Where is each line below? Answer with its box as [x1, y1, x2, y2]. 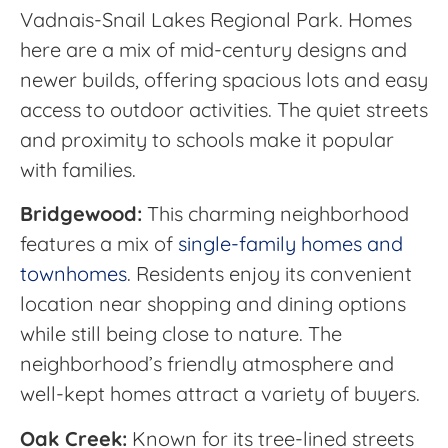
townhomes [20, 261, 127, 287]
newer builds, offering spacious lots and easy [20, 66, 428, 92]
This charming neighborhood [142, 201, 409, 227]
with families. [20, 156, 136, 182]
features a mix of [20, 231, 178, 257]
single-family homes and [178, 231, 403, 257]
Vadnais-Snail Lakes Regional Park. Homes [20, 6, 412, 32]
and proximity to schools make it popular [20, 126, 394, 152]
